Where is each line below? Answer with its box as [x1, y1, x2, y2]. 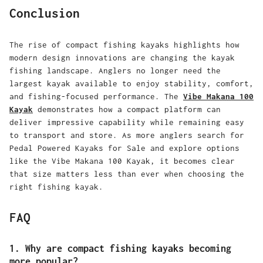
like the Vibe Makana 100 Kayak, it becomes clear [9, 156, 235, 166]
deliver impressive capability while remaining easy [9, 117, 244, 127]
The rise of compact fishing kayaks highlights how [9, 40, 240, 50]
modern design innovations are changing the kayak [9, 53, 235, 63]
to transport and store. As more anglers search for [9, 130, 244, 140]
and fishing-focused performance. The [9, 92, 183, 102]
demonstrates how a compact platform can [33, 104, 221, 114]
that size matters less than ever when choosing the [9, 169, 244, 179]
